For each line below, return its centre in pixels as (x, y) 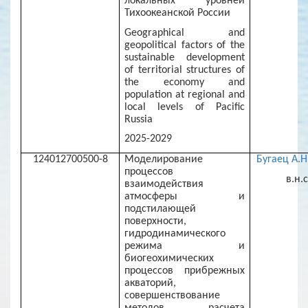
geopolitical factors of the (185, 45)
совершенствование (173, 295)
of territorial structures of (185, 70)
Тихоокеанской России (178, 13)
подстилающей (161, 209)
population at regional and (185, 95)
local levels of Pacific (185, 107)
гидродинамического (175, 233)
